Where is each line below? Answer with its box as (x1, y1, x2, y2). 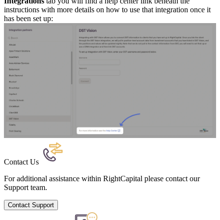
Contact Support (8, 201, 54, 209)
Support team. (4, 183, 47, 192)
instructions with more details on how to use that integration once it (4, 5, 211, 14)
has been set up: (4, 14, 53, 23)
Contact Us (4, 157, 41, 166)
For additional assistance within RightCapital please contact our (4, 174, 200, 183)
